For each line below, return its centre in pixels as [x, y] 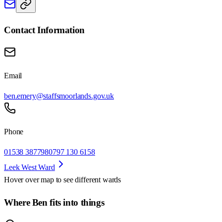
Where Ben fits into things [54, 203]
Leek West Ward [29, 167]
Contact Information [44, 30]
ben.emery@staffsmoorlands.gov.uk [59, 96]
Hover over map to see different [53, 180]
